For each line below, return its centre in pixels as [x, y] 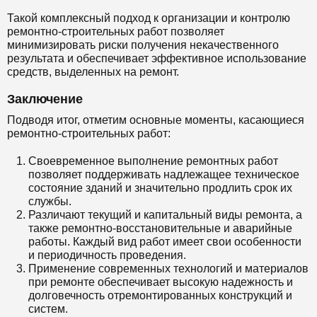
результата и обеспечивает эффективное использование [157, 58]
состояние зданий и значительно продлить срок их [160, 188]
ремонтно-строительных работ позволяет [116, 31]
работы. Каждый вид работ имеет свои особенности [165, 241]
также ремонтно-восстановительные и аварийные [160, 228]
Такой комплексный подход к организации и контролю [149, 18]
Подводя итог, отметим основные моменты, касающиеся [156, 120]
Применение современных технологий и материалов [168, 268]
